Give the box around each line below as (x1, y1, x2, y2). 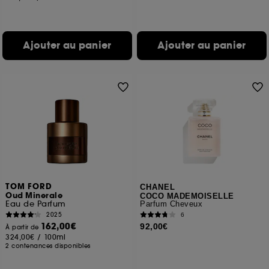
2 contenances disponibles (5, 242, 91, 250)
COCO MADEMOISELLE (140, 192, 234, 201)
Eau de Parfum (5, 199, 66, 209)
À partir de (5, 223, 41, 231)
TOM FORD (5, 181, 53, 192)
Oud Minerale (5, 190, 63, 201)
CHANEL (140, 183, 176, 192)
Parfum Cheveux (140, 199, 203, 208)
